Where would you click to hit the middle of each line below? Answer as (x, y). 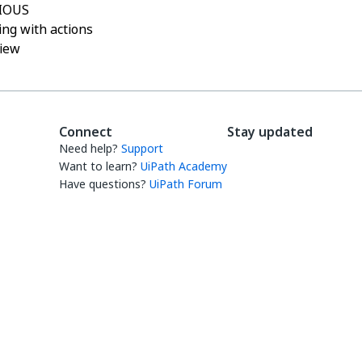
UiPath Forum (186, 184)
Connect (86, 132)
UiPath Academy (184, 166)
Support (142, 148)
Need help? (88, 148)
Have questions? (103, 184)
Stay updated (270, 132)
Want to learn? (98, 166)
